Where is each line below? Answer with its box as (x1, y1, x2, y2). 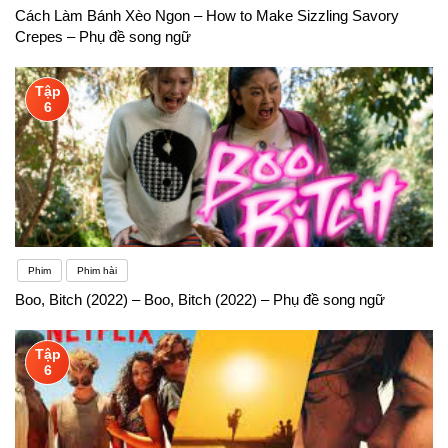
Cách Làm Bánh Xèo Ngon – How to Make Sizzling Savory (15, 6, 399, 24)
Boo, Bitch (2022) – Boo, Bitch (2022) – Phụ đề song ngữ (15, 290, 385, 308)
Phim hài (77, 264, 117, 276)
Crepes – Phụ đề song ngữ (15, 27, 191, 45)
